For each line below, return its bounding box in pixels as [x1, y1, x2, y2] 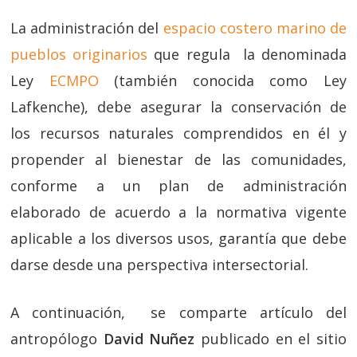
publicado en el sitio [194, 329, 347, 348]
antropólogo [10, 329, 104, 348]
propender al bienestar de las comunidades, [10, 150, 347, 169]
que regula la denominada [147, 45, 347, 64]
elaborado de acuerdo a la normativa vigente [10, 202, 347, 222]
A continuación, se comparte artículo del [10, 303, 347, 322]
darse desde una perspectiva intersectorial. [10, 255, 309, 274]
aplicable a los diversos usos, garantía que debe [10, 229, 347, 248]
